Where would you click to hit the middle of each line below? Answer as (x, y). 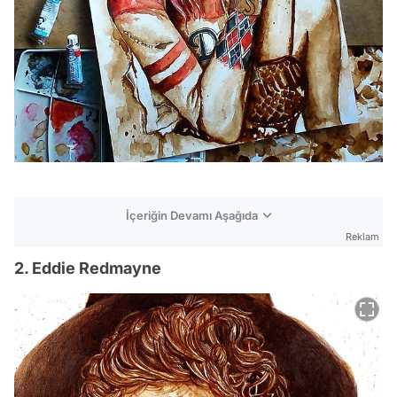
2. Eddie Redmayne (88, 268)
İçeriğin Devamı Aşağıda (192, 215)
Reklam (362, 237)
